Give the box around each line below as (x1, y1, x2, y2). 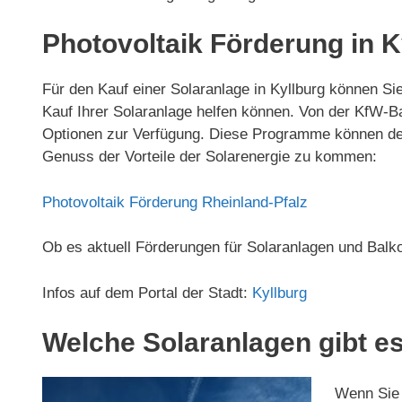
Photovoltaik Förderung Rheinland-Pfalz (42, 193, 308, 211)
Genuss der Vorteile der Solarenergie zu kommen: (42, 148, 377, 165)
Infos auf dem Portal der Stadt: (42, 284, 252, 301)
